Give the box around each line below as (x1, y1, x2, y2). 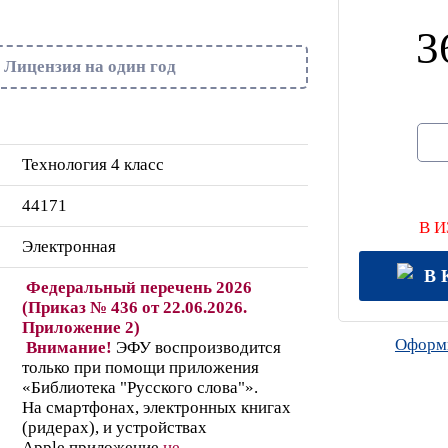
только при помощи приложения (22, 357, 259, 377)
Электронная (22, 236, 116, 256)
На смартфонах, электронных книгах (22, 397, 291, 417)
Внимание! (22, 337, 112, 357)
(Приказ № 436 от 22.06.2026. (22, 297, 247, 317)
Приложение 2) (22, 317, 140, 337)
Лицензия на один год (4, 56, 177, 76)
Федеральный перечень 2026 (22, 277, 252, 297)
